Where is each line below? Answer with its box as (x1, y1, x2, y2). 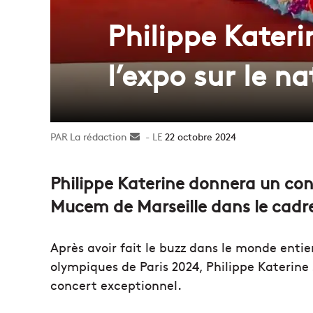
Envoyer (140, 129, 176, 144)
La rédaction (70, 129, 127, 144)
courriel (140, 159, 174, 173)
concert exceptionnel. (50, 276, 182, 294)
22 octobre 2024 (165, 129, 236, 144)
